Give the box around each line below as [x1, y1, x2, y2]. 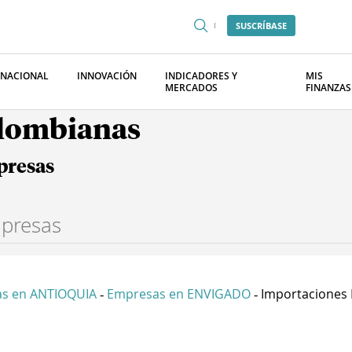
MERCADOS [165, 81, 218, 94]
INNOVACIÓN [77, 69, 137, 82]
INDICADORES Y [165, 69, 237, 82]
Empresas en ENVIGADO [107, 285, 251, 302]
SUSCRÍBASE [236, 20, 287, 31]
